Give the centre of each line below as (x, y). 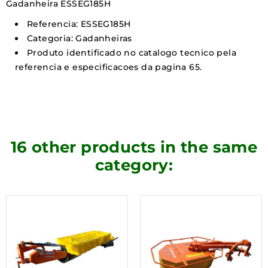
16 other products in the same (134, 147)
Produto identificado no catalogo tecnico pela (132, 52)
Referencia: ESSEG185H (79, 24)
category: (134, 165)
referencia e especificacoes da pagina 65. (109, 67)
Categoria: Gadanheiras (80, 38)
